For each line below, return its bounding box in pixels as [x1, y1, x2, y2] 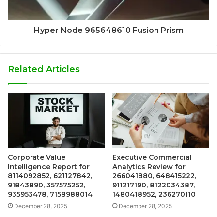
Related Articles [8, 63, 80, 75]
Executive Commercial [112, 153, 192, 162]
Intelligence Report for [8, 162, 90, 171]
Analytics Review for [112, 162, 186, 171]
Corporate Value [8, 153, 65, 162]
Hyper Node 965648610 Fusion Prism [33, 25, 184, 35]
